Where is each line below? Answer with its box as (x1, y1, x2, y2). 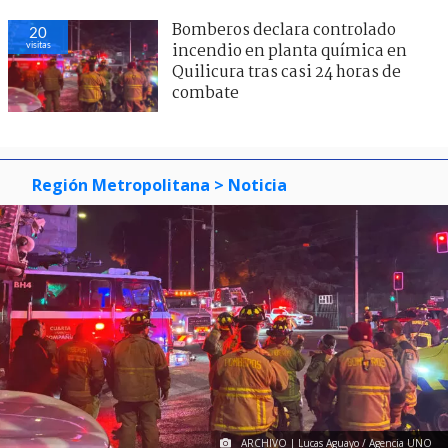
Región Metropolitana (32, 174, 210, 197)
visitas (25, 39, 51, 51)
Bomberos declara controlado (172, 18, 396, 44)
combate (172, 81, 239, 107)
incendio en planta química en (172, 39, 407, 65)
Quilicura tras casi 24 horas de (172, 60, 401, 86)
